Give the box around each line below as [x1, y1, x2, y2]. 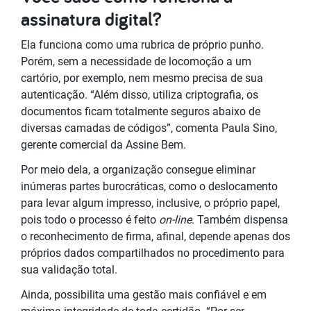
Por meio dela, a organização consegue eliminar [21, 162, 255, 176]
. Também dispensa [192, 212, 288, 226]
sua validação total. [21, 262, 120, 276]
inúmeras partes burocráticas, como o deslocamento [21, 179, 278, 193]
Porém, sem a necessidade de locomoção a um [21, 54, 251, 68]
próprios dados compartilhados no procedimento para [21, 246, 285, 260]
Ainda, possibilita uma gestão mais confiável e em [21, 287, 267, 301]
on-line [159, 212, 192, 226]
